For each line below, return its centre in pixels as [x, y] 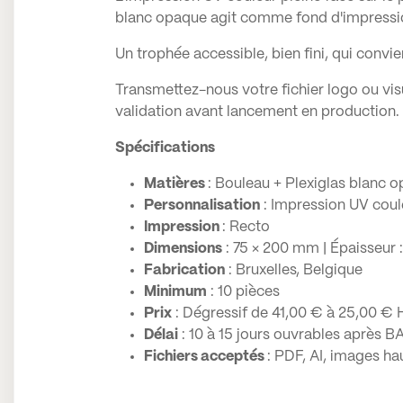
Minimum [175, 292]
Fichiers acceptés [205, 357]
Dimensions [183, 249]
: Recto [246, 227]
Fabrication [184, 270]
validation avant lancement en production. [257, 112]
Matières [175, 184]
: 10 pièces [243, 292]
